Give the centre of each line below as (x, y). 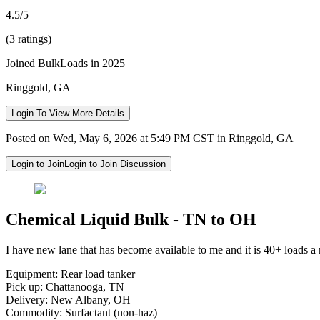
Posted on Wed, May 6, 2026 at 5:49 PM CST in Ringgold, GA (150, 138)
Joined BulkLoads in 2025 (65, 63)
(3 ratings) (29, 39)
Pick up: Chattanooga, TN (65, 286)
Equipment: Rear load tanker (70, 274)
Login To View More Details (68, 113)
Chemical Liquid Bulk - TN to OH (131, 219)
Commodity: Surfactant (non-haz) (81, 312)
